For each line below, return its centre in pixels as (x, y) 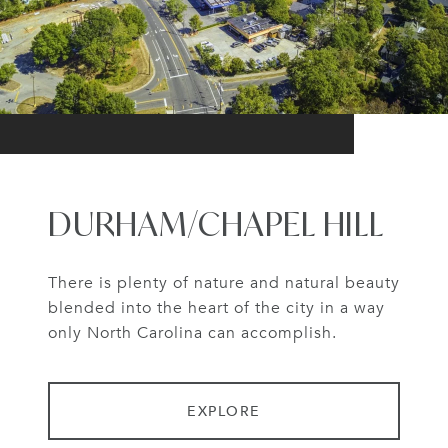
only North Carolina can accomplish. (192, 333)
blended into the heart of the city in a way (216, 308)
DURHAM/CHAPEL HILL (216, 224)
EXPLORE (224, 411)
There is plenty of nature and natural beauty (224, 283)
